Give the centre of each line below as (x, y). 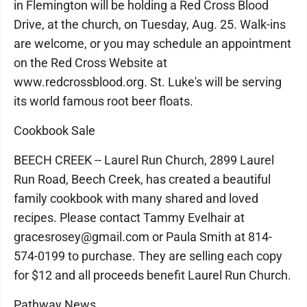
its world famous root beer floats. (103, 101)
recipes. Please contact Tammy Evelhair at (129, 218)
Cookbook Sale (54, 131)
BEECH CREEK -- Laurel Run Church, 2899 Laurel (144, 160)
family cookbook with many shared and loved (136, 198)
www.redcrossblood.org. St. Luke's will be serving (148, 82)
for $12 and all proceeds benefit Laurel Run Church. (152, 275)
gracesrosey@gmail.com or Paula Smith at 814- (143, 237)
